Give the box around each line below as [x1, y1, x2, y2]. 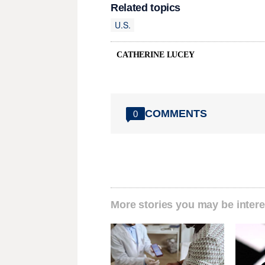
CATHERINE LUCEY [117, 50, 195, 60]
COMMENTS [145, 107, 207, 119]
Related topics [111, 2, 181, 14]
